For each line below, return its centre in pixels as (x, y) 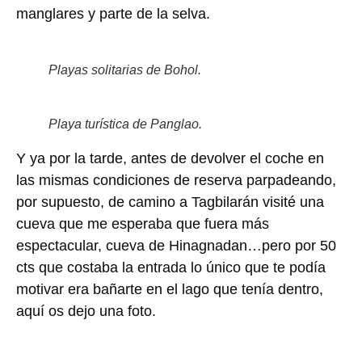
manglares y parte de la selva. (113, 13)
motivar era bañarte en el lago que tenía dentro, (170, 289)
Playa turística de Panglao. (125, 124)
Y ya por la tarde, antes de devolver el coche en (170, 158)
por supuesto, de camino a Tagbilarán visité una (170, 202)
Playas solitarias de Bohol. (125, 69)
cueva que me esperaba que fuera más (143, 223)
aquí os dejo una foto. (86, 311)
